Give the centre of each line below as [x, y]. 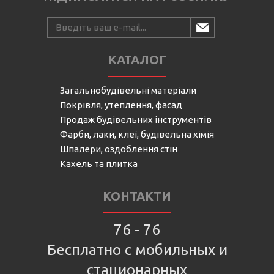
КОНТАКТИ [137, 196]
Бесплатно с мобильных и [137, 250]
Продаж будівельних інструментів [136, 119]
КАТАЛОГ [137, 59]
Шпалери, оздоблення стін [119, 149]
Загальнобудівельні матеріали [128, 90]
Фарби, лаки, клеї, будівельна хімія [137, 134]
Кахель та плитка [99, 163]
